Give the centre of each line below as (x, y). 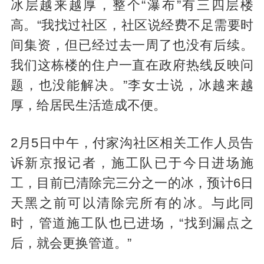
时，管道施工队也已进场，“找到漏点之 (132, 223)
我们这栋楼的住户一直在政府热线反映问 (132, 65)
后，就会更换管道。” (71, 243)
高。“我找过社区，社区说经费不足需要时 (132, 25)
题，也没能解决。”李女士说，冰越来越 (132, 85)
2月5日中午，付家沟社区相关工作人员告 (132, 143)
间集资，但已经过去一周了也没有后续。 (132, 45)
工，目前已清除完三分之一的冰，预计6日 (132, 183)
